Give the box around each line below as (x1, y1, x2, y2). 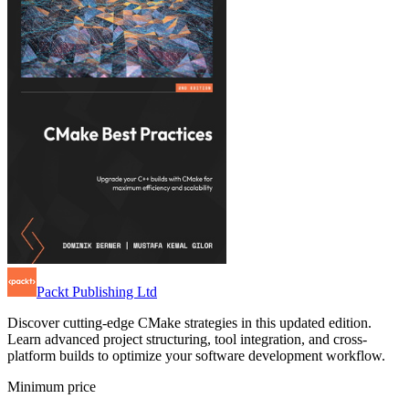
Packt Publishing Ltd (37, 284, 157, 300)
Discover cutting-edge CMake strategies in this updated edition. (7, 315, 372, 331)
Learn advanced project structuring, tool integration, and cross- (7, 331, 367, 348)
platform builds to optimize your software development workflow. (7, 348, 385, 364)
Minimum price (7, 379, 96, 395)
